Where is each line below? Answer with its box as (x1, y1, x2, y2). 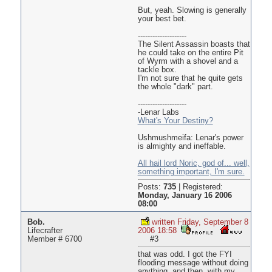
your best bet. (137, 15, 186, 24)
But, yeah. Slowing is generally (137, 6, 246, 15)
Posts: (137, 183, 163, 192)
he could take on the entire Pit (137, 49, 243, 58)
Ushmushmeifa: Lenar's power (137, 134, 243, 143)
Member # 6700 (27, 235, 82, 244)
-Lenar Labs (137, 108, 179, 117)
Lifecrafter (27, 226, 63, 236)
